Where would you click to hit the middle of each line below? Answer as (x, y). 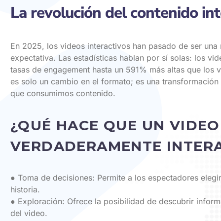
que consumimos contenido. (63, 93)
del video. (29, 213)
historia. (25, 190)
